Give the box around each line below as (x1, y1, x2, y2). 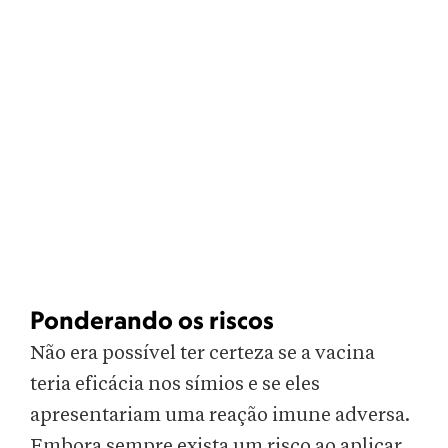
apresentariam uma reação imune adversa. (30, 405, 410, 426)
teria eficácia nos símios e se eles (30, 374, 320, 395)
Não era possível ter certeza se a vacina (30, 343, 375, 364)
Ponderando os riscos (30, 305, 274, 335)
